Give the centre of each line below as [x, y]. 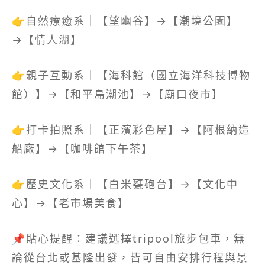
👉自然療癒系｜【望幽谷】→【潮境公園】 [125, 20]
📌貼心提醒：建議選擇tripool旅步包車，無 [129, 238]
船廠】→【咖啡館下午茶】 [83, 148]
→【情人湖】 [47, 39]
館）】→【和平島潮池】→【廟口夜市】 [118, 94]
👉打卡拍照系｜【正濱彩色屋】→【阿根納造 [131, 129]
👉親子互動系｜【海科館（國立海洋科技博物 [131, 75]
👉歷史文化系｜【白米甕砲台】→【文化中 [125, 184]
